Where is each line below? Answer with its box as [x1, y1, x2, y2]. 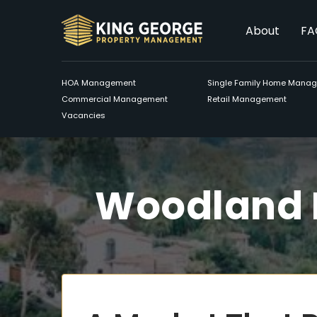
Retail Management [207, 93, 287, 105]
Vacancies [62, 110, 105, 121]
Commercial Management [62, 93, 168, 105]
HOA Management [62, 77, 136, 88]
